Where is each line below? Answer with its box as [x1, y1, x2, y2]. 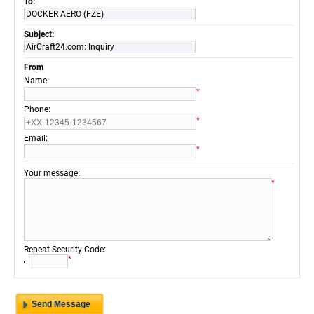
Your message [24, 168, 78, 178]
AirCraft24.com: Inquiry [26, 42, 114, 52]
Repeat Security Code [24, 245, 104, 254]
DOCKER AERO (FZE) [26, 9, 104, 19]
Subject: [24, 29, 56, 39]
